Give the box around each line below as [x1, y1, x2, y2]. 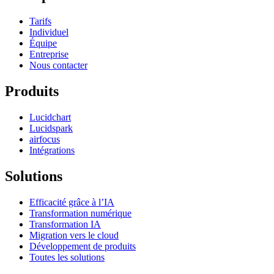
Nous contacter [29, 60, 87, 71]
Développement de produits [29, 240, 136, 251]
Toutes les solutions [29, 251, 105, 262]
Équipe [29, 38, 57, 49]
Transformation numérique [29, 207, 131, 218]
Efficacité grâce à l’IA [29, 196, 114, 207]
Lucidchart [29, 112, 71, 123]
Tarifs [29, 16, 51, 27]
